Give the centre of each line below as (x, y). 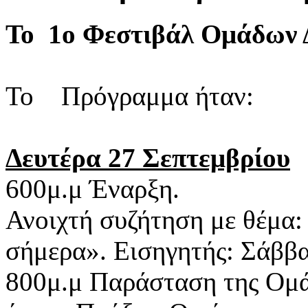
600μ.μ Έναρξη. (92, 188)
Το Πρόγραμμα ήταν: (130, 96)
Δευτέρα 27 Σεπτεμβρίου (148, 157)
